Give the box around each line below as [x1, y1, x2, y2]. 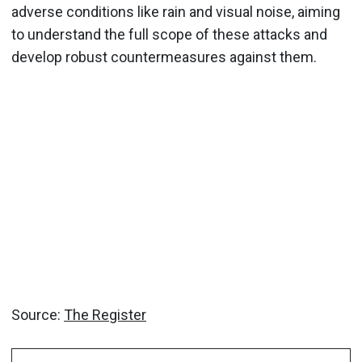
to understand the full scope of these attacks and [11, 25, 327, 43]
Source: [11, 306, 64, 323]
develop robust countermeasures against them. [11, 48, 317, 65]
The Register [64, 306, 146, 323]
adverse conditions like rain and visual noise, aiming [11, 2, 340, 20]
